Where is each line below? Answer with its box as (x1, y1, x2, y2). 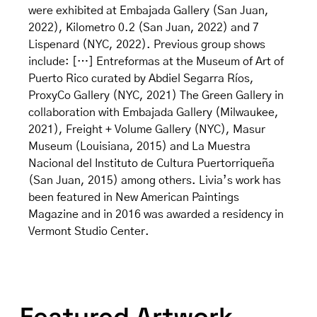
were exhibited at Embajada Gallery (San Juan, (28, 5, 269, 17)
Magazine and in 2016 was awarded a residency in (28, 209, 284, 221)
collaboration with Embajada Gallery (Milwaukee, (28, 107, 279, 119)
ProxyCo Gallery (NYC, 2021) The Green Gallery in (28, 90, 284, 102)
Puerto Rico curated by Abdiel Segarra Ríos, (28, 73, 254, 85)
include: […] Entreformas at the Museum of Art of (28, 56, 284, 68)
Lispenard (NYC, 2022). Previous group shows (28, 39, 265, 51)
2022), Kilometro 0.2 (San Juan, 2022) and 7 (28, 22, 259, 34)
